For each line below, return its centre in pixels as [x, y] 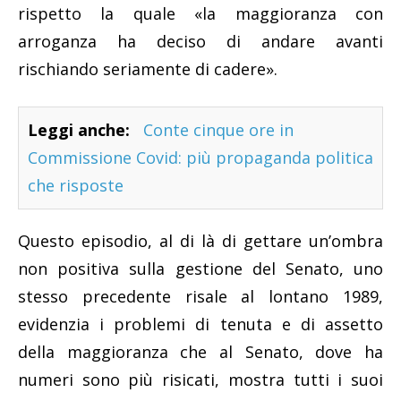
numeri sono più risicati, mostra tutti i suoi [200, 380]
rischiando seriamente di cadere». [148, 69]
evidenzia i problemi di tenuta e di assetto [200, 324]
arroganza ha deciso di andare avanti [200, 42]
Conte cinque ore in [218, 130]
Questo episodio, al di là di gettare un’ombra [200, 241]
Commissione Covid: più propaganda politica [200, 158]
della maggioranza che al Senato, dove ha [200, 352]
